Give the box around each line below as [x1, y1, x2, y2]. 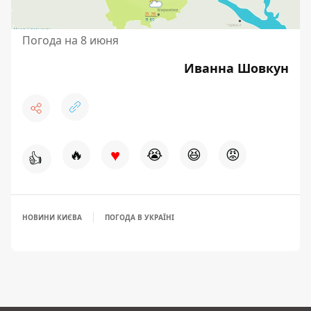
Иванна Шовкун [184, 59, 289, 76]
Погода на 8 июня [22, 32, 119, 48]
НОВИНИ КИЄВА [22, 212, 82, 222]
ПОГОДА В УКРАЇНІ [105, 212, 174, 222]
